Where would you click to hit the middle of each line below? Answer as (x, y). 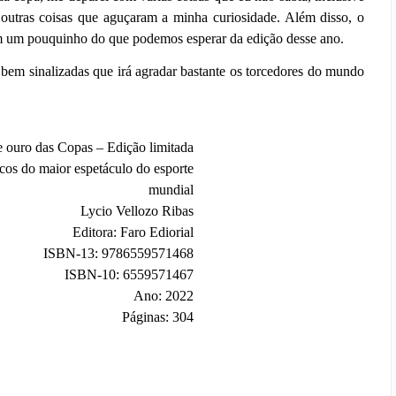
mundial (171, 190)
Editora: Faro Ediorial (133, 232)
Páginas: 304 (158, 317)
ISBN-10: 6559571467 (129, 275)
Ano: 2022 (164, 296)
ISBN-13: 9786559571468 (119, 254)
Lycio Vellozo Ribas (137, 211)
